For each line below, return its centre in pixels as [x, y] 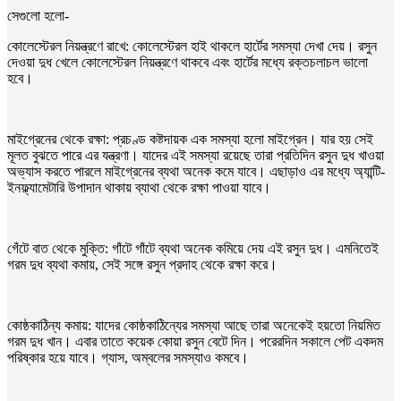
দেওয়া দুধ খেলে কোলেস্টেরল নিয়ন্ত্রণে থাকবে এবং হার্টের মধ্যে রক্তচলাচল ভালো [188, 62]
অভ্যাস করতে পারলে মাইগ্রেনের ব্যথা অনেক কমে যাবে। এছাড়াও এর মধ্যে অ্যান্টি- [196, 171]
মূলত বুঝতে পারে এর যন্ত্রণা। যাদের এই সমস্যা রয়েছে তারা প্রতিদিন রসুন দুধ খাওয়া [196, 155]
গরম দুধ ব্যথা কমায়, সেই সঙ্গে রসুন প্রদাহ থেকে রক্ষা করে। [142, 264]
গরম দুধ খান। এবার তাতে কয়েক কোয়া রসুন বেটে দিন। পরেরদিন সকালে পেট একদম [195, 341]
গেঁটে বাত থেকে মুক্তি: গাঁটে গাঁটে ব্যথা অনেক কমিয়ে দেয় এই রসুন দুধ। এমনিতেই [193, 248]
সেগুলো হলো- [38, 15]
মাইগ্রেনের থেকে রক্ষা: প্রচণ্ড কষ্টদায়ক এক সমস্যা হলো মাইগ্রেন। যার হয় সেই [190, 139]
